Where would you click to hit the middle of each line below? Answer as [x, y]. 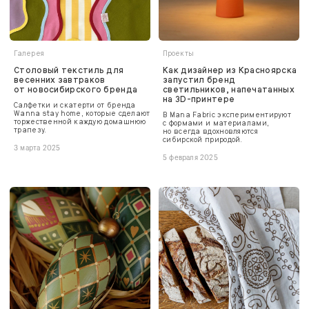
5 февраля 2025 [190, 158]
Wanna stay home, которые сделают [82, 113]
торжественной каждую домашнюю [80, 121]
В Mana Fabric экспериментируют [227, 114]
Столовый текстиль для [69, 70]
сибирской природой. [203, 139]
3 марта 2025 [37, 148]
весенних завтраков [60, 80]
